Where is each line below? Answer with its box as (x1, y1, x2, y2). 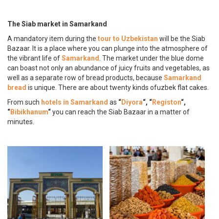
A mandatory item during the (7, 34, 98, 43)
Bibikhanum (10, 108, 48, 116)
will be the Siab (158, 34, 205, 43)
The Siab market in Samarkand (7, 20, 107, 28)
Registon (152, 98, 181, 106)
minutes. (7, 117, 34, 126)
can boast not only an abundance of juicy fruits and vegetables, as (7, 64, 210, 72)
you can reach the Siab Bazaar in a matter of (51, 108, 190, 116)
